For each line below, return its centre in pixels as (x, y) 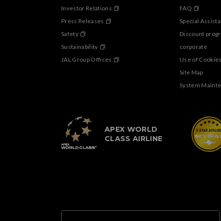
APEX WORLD (131, 129)
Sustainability (80, 47)
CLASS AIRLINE (134, 139)
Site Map (191, 73)
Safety (70, 34)
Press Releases (83, 21)
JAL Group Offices (87, 60)
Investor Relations (87, 8)
